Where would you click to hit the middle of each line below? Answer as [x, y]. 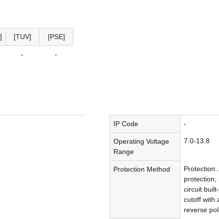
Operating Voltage [142, 142]
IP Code [126, 124]
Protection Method [142, 169]
